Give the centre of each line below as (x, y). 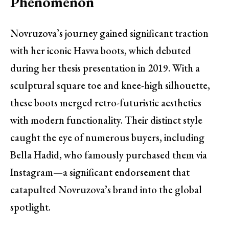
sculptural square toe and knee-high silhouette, (110, 86)
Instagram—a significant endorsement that (100, 173)
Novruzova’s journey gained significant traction (109, 33)
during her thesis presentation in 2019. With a (105, 68)
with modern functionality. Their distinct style (106, 120)
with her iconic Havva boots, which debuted (101, 51)
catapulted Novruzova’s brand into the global (106, 190)
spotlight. (30, 207)
